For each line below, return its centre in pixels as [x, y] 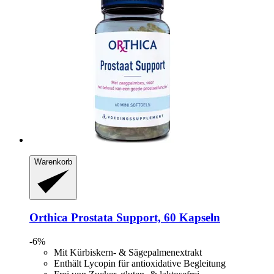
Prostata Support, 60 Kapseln [144, 218]
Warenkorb [53, 162]
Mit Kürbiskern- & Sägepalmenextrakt [128, 252]
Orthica [49, 218]
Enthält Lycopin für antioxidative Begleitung [140, 263]
